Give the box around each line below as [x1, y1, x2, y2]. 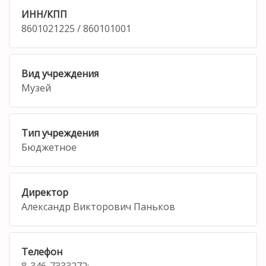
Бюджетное [21, 140, 77, 154]
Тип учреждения [21, 126, 99, 140]
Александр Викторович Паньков [21, 199, 175, 213]
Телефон [21, 245, 62, 258]
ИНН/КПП [21, 7, 67, 21]
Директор [21, 185, 68, 199]
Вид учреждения [21, 66, 99, 80]
